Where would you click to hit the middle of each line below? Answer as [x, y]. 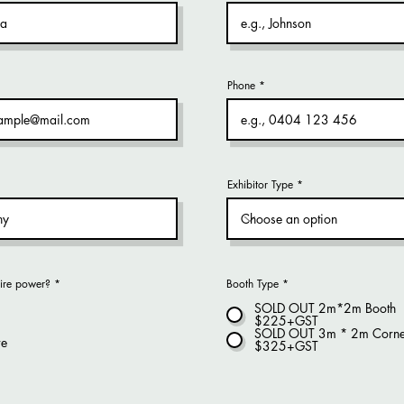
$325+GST [286, 346]
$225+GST [286, 321]
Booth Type [252, 284]
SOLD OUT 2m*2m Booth [325, 308]
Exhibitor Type [260, 184]
